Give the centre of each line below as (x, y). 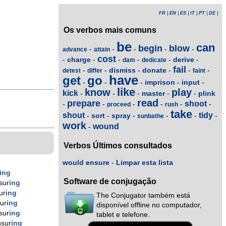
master (153, 93)
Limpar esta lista (145, 162)
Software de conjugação (110, 182)
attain (102, 49)
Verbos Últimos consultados (118, 146)
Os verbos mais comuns (110, 30)
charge (79, 59)
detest (72, 70)
